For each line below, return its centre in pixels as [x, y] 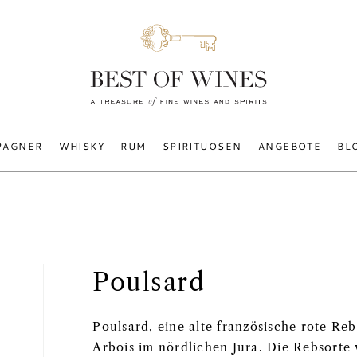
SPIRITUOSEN [202, 146]
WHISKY [82, 146]
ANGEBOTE [290, 146]
